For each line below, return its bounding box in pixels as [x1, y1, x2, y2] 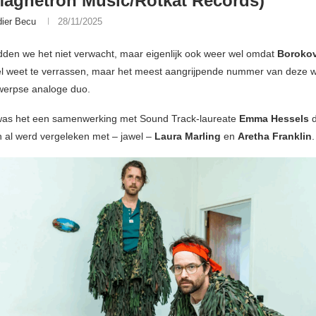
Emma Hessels [239, 113, 309, 125]
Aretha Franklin [238, 130, 312, 142]
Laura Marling [154, 130, 221, 142]
